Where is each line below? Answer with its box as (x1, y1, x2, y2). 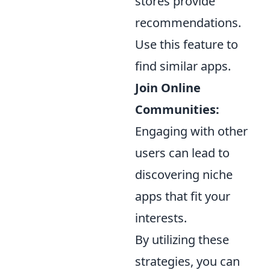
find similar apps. (135, 57, 231, 74)
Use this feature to (135, 36, 238, 52)
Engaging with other (135, 122, 248, 139)
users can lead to (135, 144, 230, 161)
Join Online (135, 79, 201, 96)
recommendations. (135, 14, 241, 31)
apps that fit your (135, 187, 230, 204)
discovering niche (135, 166, 233, 183)
